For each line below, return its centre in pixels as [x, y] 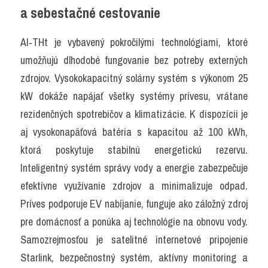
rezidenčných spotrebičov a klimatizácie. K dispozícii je [134, 114]
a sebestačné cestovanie [90, 12]
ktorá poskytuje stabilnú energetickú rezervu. [134, 150]
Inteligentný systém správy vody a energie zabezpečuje [134, 167]
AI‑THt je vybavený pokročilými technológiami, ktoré [134, 42]
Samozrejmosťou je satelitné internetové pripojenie [134, 239]
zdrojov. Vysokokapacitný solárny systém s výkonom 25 [134, 78]
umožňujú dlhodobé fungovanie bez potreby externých [134, 60]
